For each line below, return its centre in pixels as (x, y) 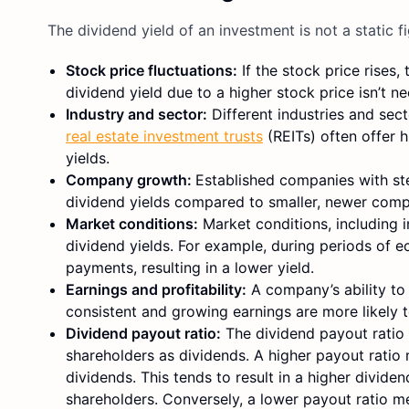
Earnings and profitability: (156, 289)
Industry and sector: (136, 114)
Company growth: (131, 179)
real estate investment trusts (164, 136)
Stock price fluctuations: (152, 70)
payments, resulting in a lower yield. (190, 267)
